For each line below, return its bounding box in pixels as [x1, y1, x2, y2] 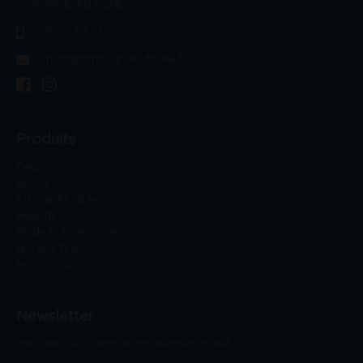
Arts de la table [16, 190, 98, 205]
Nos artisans [16, 255, 83, 270]
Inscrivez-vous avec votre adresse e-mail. [16, 335, 233, 349]
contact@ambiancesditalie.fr [33, 50, 186, 65]
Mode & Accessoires [16, 223, 122, 237]
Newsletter [16, 305, 94, 325]
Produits [16, 129, 75, 149]
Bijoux [16, 174, 49, 189]
